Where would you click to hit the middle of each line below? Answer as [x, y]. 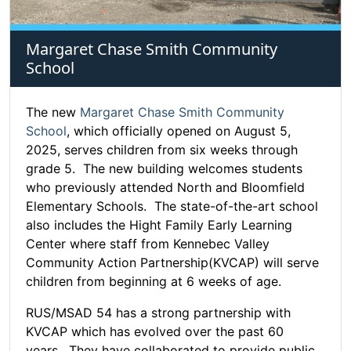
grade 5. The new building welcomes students [164, 169]
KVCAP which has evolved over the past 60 [155, 332]
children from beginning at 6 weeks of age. [159, 282]
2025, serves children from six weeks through [162, 150]
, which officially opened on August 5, [179, 131]
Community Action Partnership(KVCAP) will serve [172, 263]
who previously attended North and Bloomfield [165, 188]
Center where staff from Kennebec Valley [148, 244]
